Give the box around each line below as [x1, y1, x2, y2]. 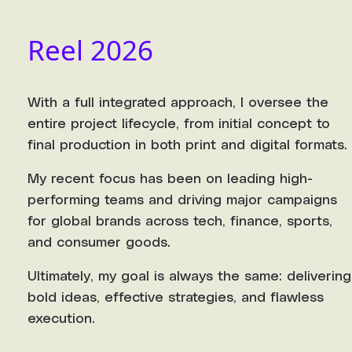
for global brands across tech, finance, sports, [27, 211, 332, 228]
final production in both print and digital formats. [27, 135, 347, 152]
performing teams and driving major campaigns [27, 190, 337, 207]
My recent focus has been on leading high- [27, 169, 313, 185]
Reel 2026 [27, 31, 153, 68]
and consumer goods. [27, 233, 170, 249]
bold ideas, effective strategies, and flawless [27, 288, 324, 304]
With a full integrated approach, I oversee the [27, 93, 328, 109]
